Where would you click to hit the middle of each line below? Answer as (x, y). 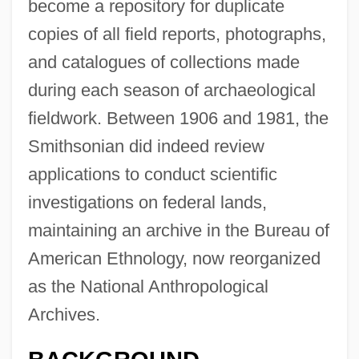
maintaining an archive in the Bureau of (178, 230)
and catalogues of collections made (163, 62)
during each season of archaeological (171, 90)
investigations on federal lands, (147, 202)
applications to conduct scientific (152, 174)
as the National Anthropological (148, 286)
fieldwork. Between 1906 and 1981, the (178, 118)
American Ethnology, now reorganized (174, 258)
